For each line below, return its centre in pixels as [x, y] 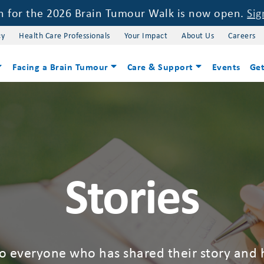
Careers [242, 35]
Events [226, 67]
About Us [198, 35]
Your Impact [146, 35]
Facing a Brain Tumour [60, 67]
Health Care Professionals [65, 35]
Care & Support [160, 67]
